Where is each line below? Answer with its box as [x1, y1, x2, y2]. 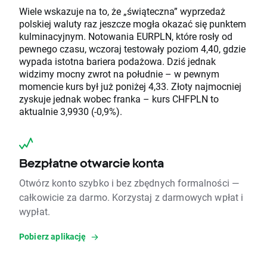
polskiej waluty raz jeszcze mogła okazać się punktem [19, 17, 246, 30]
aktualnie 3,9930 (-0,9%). [19, 105, 139, 118]
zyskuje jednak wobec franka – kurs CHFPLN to [19, 92, 219, 105]
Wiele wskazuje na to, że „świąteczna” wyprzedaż [19, 5, 225, 18]
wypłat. [19, 205, 51, 218]
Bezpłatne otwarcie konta [19, 156, 164, 170]
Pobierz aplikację [19, 231, 86, 243]
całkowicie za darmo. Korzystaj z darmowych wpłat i [19, 191, 244, 204]
